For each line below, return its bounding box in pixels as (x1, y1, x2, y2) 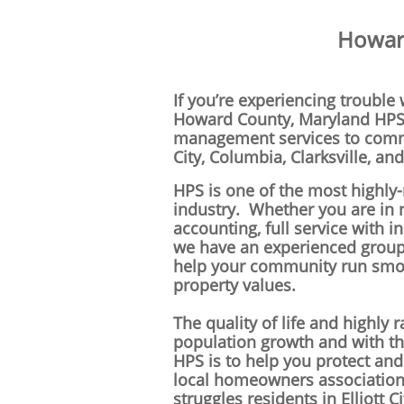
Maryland (298, 108, 370, 130)
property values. (173, 274, 296, 296)
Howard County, (173, 108, 298, 130)
